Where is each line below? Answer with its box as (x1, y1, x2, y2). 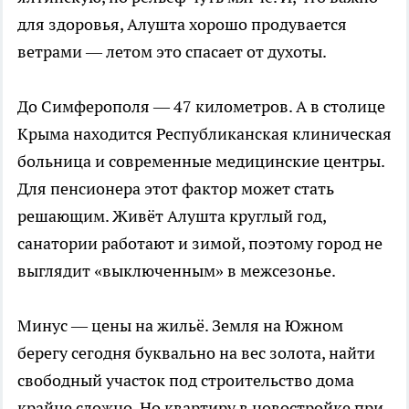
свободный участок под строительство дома (17, 369, 354, 391)
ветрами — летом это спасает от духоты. (17, 40, 327, 62)
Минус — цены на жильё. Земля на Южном (17, 314, 343, 336)
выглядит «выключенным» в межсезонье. (17, 259, 336, 281)
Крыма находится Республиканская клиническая (17, 122, 392, 144)
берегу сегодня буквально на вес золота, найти (17, 341, 375, 363)
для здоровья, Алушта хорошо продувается (17, 13, 347, 35)
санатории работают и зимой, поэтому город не (17, 232, 383, 254)
